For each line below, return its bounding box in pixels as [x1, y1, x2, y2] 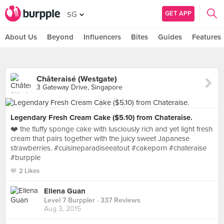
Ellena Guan [44, 186, 85, 196]
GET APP [165, 9, 191, 17]
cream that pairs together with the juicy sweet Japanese [10, 134, 189, 143]
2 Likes [19, 167, 39, 175]
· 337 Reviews [95, 196, 140, 205]
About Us [5, 32, 37, 41]
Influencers [83, 32, 121, 41]
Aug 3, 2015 [44, 204, 81, 213]
